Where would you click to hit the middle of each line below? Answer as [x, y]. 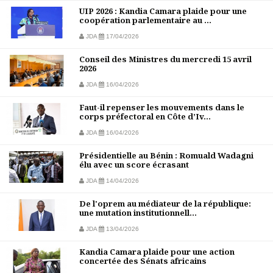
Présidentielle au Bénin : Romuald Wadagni [166, 156]
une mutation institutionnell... [138, 213]
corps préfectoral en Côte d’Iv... [145, 117]
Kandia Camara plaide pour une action [157, 252]
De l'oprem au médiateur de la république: [165, 204]
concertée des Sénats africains [143, 261]
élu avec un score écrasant [134, 165]
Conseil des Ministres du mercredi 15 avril [165, 59]
